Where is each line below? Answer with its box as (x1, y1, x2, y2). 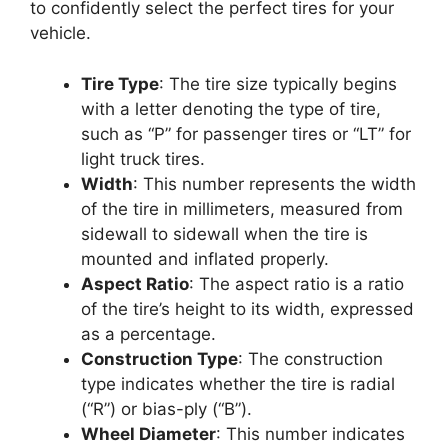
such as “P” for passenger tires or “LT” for (81, 123, 411, 144)
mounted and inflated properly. (81, 248, 329, 269)
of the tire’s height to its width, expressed (81, 298, 414, 319)
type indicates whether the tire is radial (81, 373, 395, 394)
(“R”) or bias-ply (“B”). (81, 398, 252, 419)
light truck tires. (81, 148, 205, 169)
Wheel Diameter (81, 423, 216, 444)
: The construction (238, 348, 383, 369)
